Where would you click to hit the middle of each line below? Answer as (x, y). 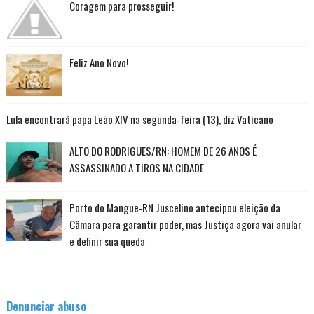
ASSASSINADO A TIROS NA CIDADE (136, 168)
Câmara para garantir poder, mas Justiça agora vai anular (185, 225)
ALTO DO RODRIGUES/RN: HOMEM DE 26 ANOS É (163, 151)
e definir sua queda (107, 241)
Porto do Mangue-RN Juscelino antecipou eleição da (175, 208)
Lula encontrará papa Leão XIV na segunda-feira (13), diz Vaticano (139, 120)
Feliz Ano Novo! (98, 63)
